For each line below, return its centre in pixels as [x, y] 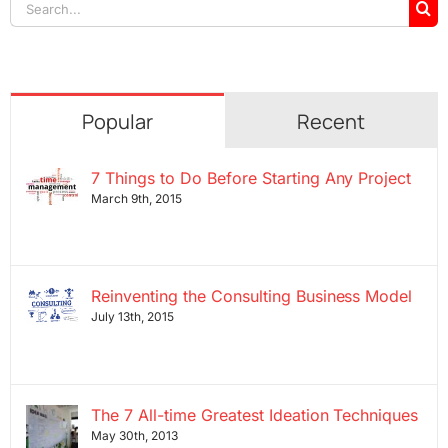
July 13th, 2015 [132, 317]
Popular [117, 121]
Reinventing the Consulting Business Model [251, 296]
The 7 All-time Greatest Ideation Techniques [254, 414]
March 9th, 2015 [136, 198]
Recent [330, 121]
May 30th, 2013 [134, 435]
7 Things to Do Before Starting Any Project [251, 178]
